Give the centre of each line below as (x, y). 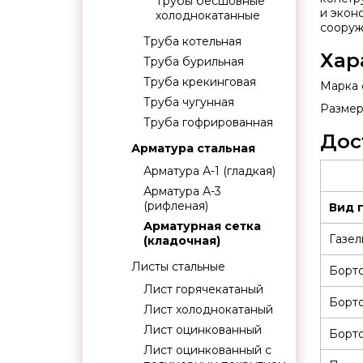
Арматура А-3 (182, 191)
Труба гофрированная (208, 122)
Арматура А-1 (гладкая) (209, 171)
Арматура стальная (193, 148)
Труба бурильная (194, 62)
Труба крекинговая (200, 82)
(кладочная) (182, 241)
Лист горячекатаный (203, 289)
